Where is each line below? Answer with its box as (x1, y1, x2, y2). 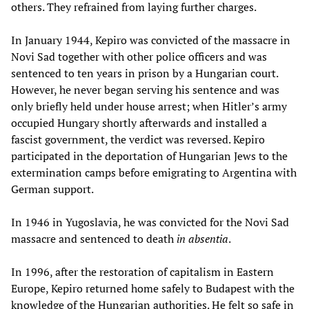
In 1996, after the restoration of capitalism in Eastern (11, 263, 274, 279)
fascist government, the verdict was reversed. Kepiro (11, 131, 265, 147)
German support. (11, 181, 94, 197)
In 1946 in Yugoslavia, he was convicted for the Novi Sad (11, 214, 289, 230)
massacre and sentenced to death (11, 230, 177, 246)
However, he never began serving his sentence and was (11, 81, 279, 97)
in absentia (177, 230, 228, 246)
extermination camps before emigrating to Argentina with (11, 164, 297, 180)
